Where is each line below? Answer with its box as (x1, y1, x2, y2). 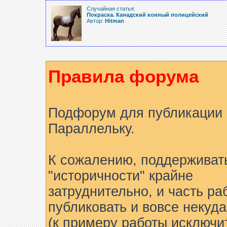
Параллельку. (48, 121, 135, 136)
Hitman (105, 18, 124, 24)
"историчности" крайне (48, 168, 193, 183)
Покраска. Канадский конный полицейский (87, 12, 208, 18)
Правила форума (48, 66, 199, 86)
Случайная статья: (87, 6, 135, 12)
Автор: (87, 18, 105, 24)
